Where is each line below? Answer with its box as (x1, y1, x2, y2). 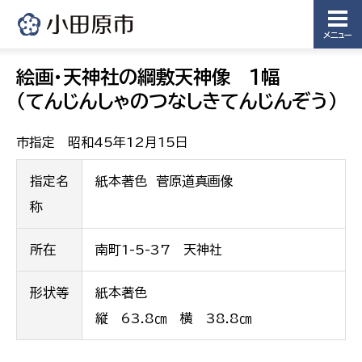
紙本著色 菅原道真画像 (95, 175, 234, 187)
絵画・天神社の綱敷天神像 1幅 (16, 67, 280, 86)
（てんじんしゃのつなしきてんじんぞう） (16, 91, 338, 111)
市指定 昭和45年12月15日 (16, 136, 188, 149)
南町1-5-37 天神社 (95, 243, 222, 256)
